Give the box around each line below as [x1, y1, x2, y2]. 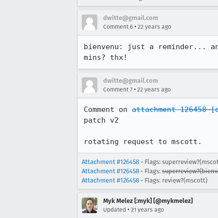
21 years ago [131, 206, 164, 213]
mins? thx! [84, 53, 127, 62]
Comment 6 [103, 23, 133, 30]
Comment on [84, 105, 132, 114]
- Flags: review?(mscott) [139, 177, 207, 184]
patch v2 [84, 116, 119, 125]
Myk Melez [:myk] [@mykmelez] [103, 197, 193, 204]
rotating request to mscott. [84, 137, 202, 146]
